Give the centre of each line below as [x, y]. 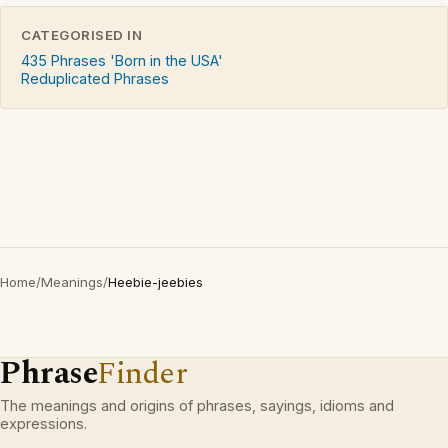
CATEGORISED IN [82, 34]
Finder [142, 373]
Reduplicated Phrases [95, 78]
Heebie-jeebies [155, 281]
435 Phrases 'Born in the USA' [122, 60]
